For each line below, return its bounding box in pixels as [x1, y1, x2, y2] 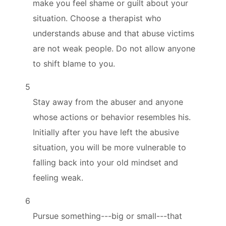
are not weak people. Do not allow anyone [33, 43, 195, 53]
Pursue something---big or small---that [33, 210, 182, 221]
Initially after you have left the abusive [33, 127, 179, 137]
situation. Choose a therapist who [33, 13, 161, 23]
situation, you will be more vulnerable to [33, 142, 186, 152]
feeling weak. [33, 172, 83, 183]
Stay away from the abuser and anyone [33, 96, 183, 107]
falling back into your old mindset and [33, 157, 178, 167]
